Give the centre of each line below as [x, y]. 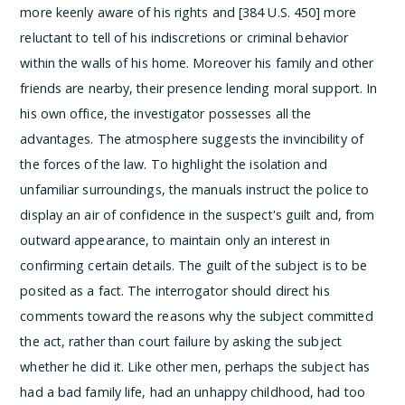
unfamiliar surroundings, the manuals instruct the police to [195, 189]
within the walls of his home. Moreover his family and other [197, 62]
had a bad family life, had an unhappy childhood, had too [193, 391]
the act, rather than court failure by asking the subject [181, 341]
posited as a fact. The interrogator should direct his [175, 290]
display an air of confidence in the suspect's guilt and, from [198, 214]
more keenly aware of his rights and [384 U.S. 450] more [188, 12]
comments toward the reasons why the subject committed [197, 316]
